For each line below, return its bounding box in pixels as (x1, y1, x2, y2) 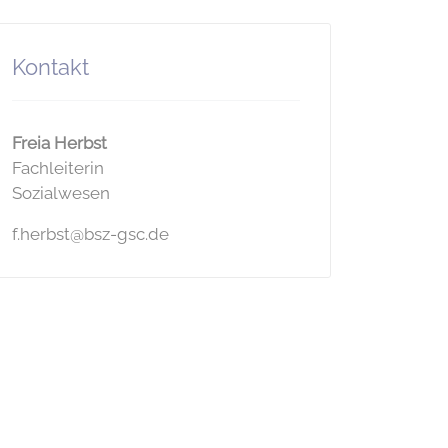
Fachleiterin (12, 158, 104, 178)
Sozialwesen (12, 183, 110, 203)
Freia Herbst (12, 133, 107, 153)
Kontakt (12, 54, 89, 80)
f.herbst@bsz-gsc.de (12, 224, 169, 244)
